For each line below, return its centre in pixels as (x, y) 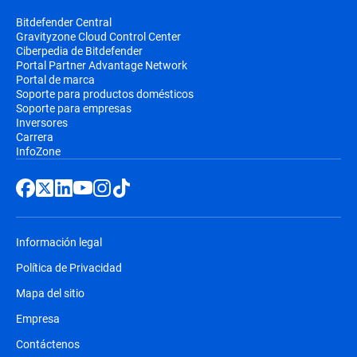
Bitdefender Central (64, 22)
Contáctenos (48, 344)
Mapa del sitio (50, 293)
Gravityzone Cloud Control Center (98, 37)
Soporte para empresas (74, 108)
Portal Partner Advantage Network (102, 65)
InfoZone (38, 151)
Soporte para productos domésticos (105, 94)
